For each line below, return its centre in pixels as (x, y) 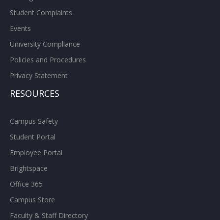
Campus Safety (34, 121)
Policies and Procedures (48, 59)
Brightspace (29, 168)
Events (20, 28)
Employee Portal (36, 152)
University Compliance (45, 44)
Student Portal (33, 137)
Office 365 (26, 184)
